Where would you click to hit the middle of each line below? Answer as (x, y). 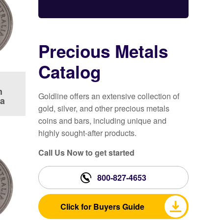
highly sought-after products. (88, 133)
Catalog (70, 72)
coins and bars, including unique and (103, 121)
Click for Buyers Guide (102, 207)
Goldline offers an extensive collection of (109, 96)
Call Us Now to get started (87, 153)
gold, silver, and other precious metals (104, 109)
